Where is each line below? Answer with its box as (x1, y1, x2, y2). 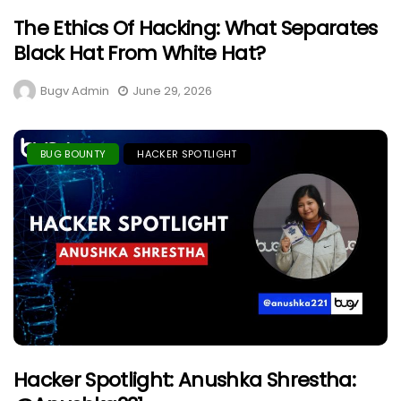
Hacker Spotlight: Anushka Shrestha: (13, 365, 355, 394)
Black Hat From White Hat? (13, 38, 266, 67)
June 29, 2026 (132, 81, 212, 99)
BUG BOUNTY (40, 146, 107, 161)
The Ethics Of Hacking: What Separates (13, 13, 378, 42)
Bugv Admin (40, 81, 109, 99)
